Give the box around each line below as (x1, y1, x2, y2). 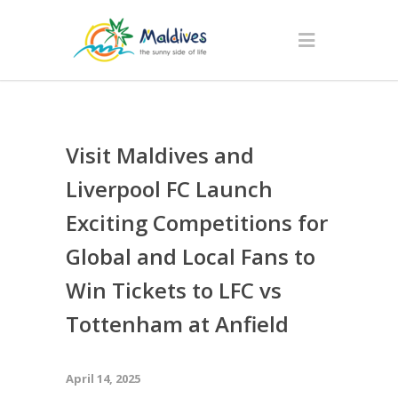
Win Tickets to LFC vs (66, 275, 282, 305)
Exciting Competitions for (66, 208, 328, 237)
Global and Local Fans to (66, 242, 315, 271)
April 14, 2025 (66, 370, 140, 386)
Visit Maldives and (66, 140, 254, 170)
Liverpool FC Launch (66, 174, 273, 203)
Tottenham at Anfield (66, 309, 294, 338)
